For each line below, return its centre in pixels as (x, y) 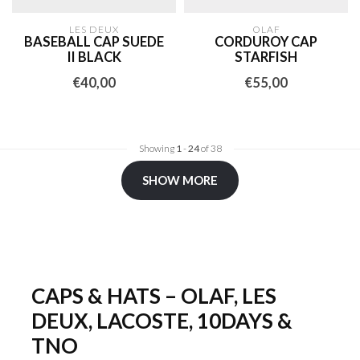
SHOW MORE (180, 180)
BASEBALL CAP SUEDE (94, 41)
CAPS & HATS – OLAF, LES (154, 295)
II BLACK (94, 57)
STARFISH (266, 57)
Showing (157, 148)
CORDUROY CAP (266, 41)
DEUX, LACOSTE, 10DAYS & (162, 320)
